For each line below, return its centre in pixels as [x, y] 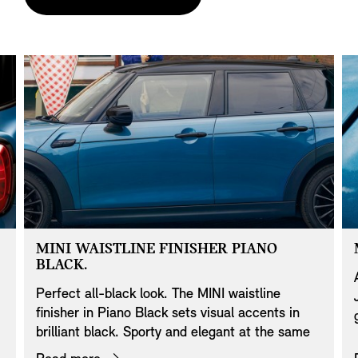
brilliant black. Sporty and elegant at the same [173, 332]
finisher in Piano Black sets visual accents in [168, 313]
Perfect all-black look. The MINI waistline [158, 294]
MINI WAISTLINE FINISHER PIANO [157, 249]
